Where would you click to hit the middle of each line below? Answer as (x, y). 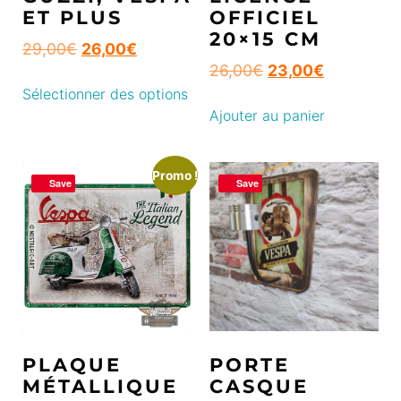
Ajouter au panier (267, 115)
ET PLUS (73, 17)
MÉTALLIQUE (100, 387)
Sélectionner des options (105, 94)
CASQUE (259, 387)
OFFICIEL (265, 17)
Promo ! (175, 176)
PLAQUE (72, 365)
